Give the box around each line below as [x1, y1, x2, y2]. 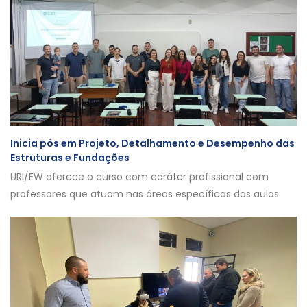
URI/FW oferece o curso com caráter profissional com [10, 170, 269, 184]
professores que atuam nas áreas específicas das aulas [10, 187, 279, 201]
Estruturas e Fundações [10, 151, 130, 164]
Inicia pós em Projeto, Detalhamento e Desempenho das [10, 136, 295, 150]
